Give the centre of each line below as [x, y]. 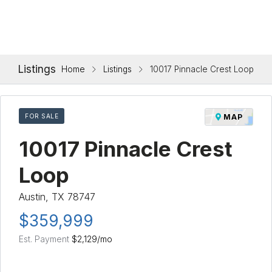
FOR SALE [42, 116]
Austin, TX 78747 [57, 196]
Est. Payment [45, 239]
